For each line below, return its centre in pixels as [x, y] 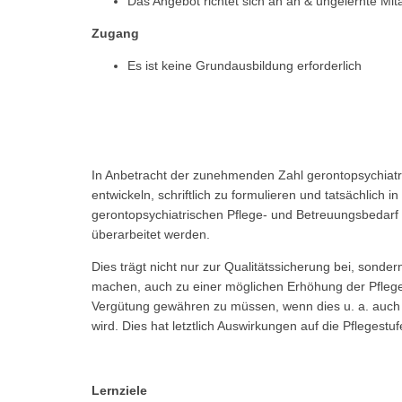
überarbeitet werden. [151, 234]
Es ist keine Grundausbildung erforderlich [245, 65]
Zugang [115, 33]
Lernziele [119, 390]
